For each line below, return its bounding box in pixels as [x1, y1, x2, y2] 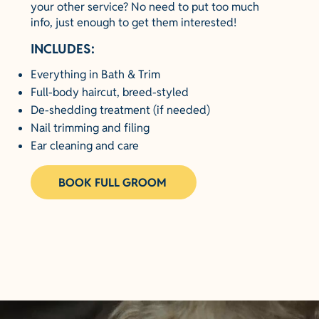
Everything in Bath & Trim [31, 67, 160, 82]
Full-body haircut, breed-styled [31, 85, 189, 100]
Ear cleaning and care [31, 138, 139, 153]
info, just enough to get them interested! [31, 15, 236, 30]
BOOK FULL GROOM [58, 174, 167, 190]
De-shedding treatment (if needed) [31, 103, 210, 117]
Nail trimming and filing [31, 120, 150, 135]
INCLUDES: [31, 41, 95, 57]
